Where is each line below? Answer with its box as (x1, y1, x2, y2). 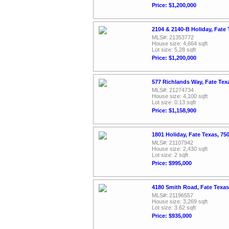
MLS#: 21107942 (152, 140, 193, 146)
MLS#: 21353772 (152, 34, 194, 40)
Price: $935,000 (152, 213, 192, 219)
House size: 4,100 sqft (152, 93, 208, 99)
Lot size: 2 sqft (152, 152, 188, 158)
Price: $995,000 (152, 160, 192, 166)
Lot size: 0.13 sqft (152, 99, 196, 105)
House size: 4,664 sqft (152, 40, 208, 47)
